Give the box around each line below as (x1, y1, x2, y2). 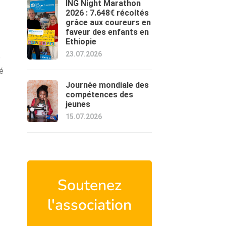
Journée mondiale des (66, 80, 149, 90)
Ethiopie (66, 37, 97, 46)
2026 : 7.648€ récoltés (66, 8, 149, 18)
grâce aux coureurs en (66, 18, 151, 27)
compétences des (66, 90, 134, 99)
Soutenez (57, 175, 122, 196)
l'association (47, 195, 132, 215)
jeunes (66, 99, 91, 109)
